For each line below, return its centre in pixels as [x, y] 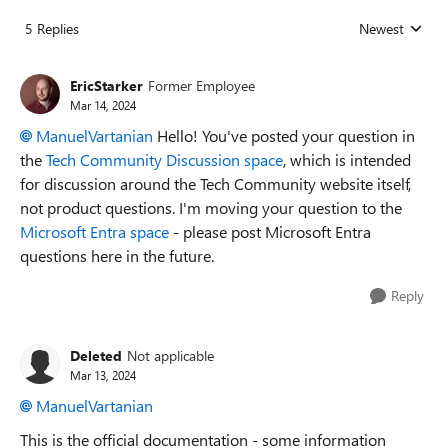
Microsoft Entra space [94, 231]
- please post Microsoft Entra [270, 231]
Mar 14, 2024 [103, 104]
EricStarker [106, 85]
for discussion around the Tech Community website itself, [215, 183]
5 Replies [52, 28]
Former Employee [201, 85]
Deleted [96, 355]
